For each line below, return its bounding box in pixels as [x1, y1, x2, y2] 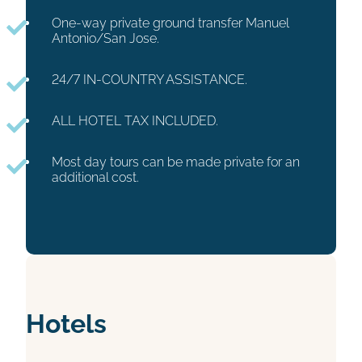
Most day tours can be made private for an [52, 154, 300, 170]
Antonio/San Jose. [52, 31, 159, 47]
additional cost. [52, 170, 139, 186]
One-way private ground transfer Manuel [52, 15, 288, 32]
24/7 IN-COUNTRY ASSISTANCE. [52, 72, 247, 88]
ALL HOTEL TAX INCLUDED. [52, 113, 218, 129]
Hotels [26, 309, 107, 339]
